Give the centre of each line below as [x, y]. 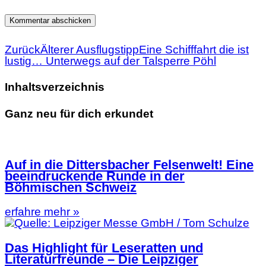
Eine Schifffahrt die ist [194, 49]
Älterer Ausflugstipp [90, 49]
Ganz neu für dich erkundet [79, 113]
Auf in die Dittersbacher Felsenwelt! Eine [129, 164]
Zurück [23, 49]
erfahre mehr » [42, 212]
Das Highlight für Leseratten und [104, 248]
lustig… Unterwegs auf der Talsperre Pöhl [110, 61]
